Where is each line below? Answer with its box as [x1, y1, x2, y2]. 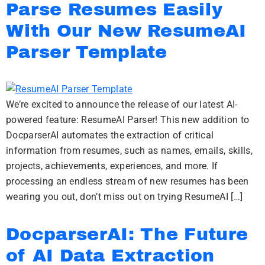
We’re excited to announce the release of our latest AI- [6, 99, 238, 110]
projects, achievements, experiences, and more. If [6, 160, 218, 172]
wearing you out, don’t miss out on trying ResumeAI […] [6, 191, 243, 202]
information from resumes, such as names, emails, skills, [6, 145, 253, 156]
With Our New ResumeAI [6, 21, 247, 40]
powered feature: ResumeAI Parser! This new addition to [6, 114, 250, 125]
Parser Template [6, 43, 167, 62]
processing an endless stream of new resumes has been [6, 176, 249, 187]
